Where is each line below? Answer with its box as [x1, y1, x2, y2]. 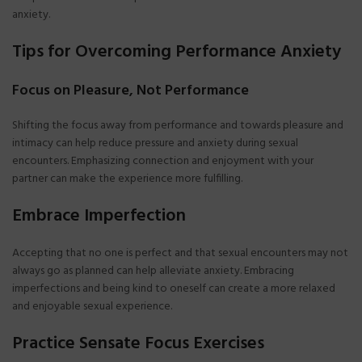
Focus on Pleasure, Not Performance [12, 78, 249, 103]
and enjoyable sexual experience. [12, 297, 172, 316]
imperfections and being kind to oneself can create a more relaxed [12, 279, 335, 298]
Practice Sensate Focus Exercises [12, 329, 264, 358]
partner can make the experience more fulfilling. [12, 169, 242, 188]
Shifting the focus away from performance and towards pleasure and [12, 116, 343, 135]
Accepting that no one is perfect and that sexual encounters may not [12, 243, 348, 263]
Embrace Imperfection [12, 201, 186, 230]
